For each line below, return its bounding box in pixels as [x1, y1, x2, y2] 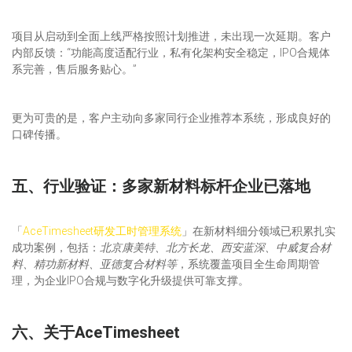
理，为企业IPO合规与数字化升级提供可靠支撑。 [12, 273, 249, 287]
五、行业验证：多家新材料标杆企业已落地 [12, 176, 310, 196]
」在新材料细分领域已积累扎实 [181, 224, 335, 237]
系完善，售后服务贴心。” [12, 62, 137, 75]
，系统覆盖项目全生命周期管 [177, 257, 320, 270]
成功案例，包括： [12, 240, 100, 254]
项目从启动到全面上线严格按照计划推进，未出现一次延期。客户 [12, 29, 331, 42]
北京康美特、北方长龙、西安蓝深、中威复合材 [100, 240, 331, 254]
